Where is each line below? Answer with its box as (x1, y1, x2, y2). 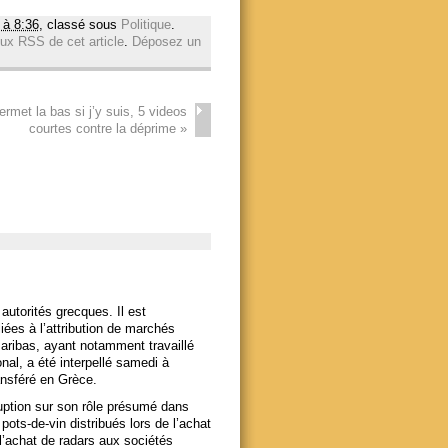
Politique (120, 17, 171, 33)
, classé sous (38, 17, 121, 33)
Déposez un (131, 34, 201, 50)
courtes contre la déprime (29, 121, 181, 137)
